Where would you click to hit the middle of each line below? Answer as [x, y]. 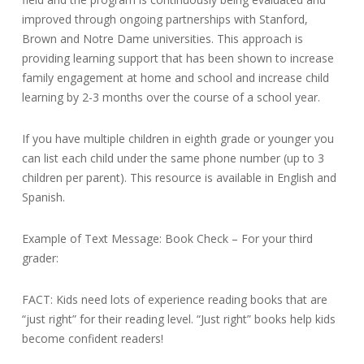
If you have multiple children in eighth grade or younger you [178, 138]
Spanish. [43, 197]
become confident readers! [92, 338]
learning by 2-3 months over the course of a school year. [171, 97]
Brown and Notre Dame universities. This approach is [162, 38]
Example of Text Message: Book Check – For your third [167, 238]
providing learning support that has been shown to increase [178, 58]
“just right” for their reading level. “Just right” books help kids [178, 318]
